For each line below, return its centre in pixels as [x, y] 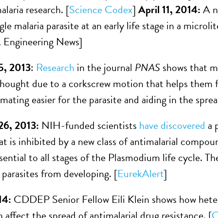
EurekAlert [140, 173]
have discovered [173, 125]
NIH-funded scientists [89, 125]
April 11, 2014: [171, 9]
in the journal [105, 67]
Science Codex [101, 9]
